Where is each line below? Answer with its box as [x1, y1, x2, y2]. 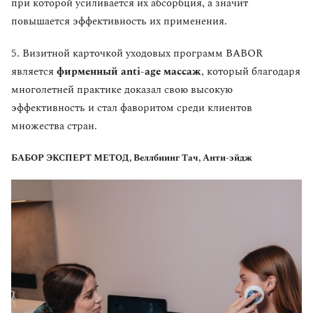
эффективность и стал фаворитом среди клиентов [11, 100, 252, 117]
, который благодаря [201, 64, 300, 80]
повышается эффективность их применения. [11, 13, 227, 30]
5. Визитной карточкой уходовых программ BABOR [11, 45, 263, 62]
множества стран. [11, 118, 97, 135]
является [11, 64, 57, 80]
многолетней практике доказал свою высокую [11, 82, 233, 99]
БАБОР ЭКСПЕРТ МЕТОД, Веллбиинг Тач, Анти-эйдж [11, 150, 252, 165]
